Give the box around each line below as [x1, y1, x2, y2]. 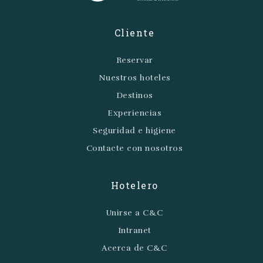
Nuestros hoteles [98, 72, 171, 83]
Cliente [114, 26, 155, 39]
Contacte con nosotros [86, 143, 183, 153]
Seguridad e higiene [93, 125, 176, 136]
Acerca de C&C [102, 242, 167, 253]
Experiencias [107, 107, 161, 118]
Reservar [116, 55, 153, 65]
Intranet [117, 225, 151, 235]
